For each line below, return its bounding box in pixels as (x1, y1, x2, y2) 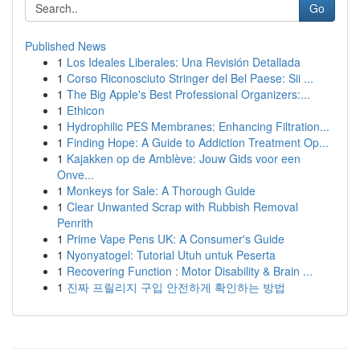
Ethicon (67, 102, 104, 118)
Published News (25, 38, 106, 54)
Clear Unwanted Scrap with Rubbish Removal (67, 198, 298, 215)
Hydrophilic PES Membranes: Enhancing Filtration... (67, 118, 329, 134)
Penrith (57, 215, 93, 231)
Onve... (57, 166, 94, 182)
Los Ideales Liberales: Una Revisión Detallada (67, 54, 301, 70)
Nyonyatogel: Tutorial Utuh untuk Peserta (67, 247, 276, 263)
